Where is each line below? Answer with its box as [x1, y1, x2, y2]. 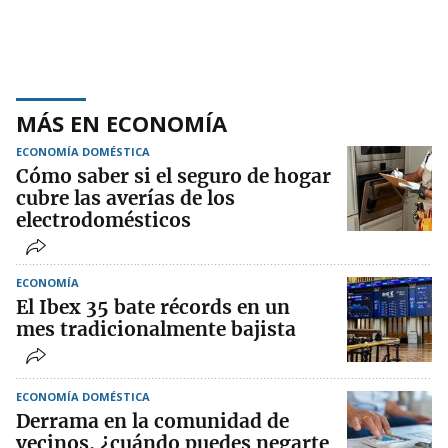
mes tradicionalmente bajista [16, 317, 296, 342]
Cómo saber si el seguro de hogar [16, 164, 331, 189]
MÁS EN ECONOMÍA [16, 108, 227, 139]
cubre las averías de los [16, 186, 235, 211]
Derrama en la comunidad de [16, 409, 289, 434]
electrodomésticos [16, 208, 191, 233]
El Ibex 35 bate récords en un [16, 295, 290, 320]
